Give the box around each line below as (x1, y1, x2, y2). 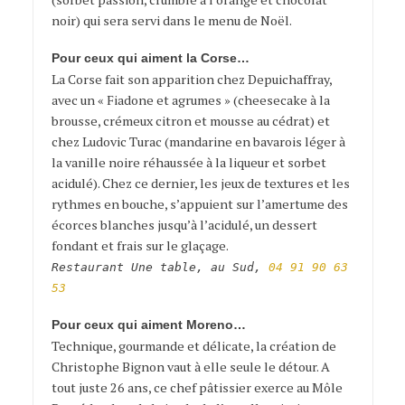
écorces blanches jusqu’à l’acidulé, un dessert (51, 215, 317, 233)
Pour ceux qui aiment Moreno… (51, 316, 246, 332)
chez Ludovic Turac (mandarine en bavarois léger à (51, 132, 345, 150)
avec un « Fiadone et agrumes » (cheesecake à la (51, 90, 330, 108)
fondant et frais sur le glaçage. (51, 236, 229, 254)
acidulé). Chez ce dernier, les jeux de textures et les (51, 174, 350, 192)
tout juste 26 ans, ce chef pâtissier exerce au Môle (51, 378, 343, 396)
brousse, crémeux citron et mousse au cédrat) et (51, 111, 330, 129)
